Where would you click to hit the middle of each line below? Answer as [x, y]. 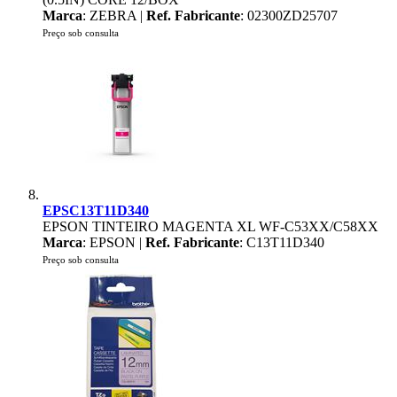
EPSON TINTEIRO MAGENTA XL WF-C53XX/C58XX [210, 226]
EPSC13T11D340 [96, 210]
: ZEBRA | [114, 16]
